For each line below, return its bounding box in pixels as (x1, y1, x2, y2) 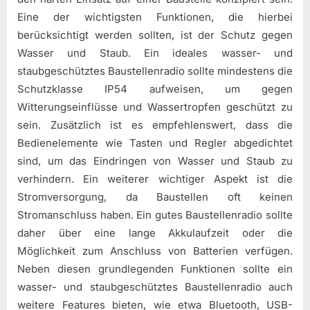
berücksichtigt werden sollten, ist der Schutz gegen (17, 28, 293, 42)
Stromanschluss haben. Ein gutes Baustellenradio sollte (17, 208, 293, 221)
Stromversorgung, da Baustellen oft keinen (17, 190, 293, 203)
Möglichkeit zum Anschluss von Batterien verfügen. (17, 244, 293, 257)
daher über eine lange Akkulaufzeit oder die (17, 226, 293, 239)
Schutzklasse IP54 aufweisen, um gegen (17, 82, 293, 95)
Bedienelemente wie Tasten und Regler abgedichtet (17, 136, 293, 149)
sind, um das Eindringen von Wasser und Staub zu (17, 154, 293, 167)
